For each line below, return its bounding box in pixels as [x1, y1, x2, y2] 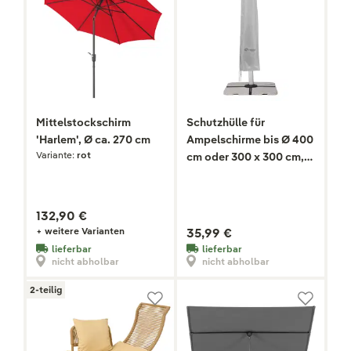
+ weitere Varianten [36, 225, 125, 237]
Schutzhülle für [186, 115, 265, 130]
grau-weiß [186, 167, 240, 182]
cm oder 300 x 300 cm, [186, 150, 304, 165]
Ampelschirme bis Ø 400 [186, 132, 313, 147]
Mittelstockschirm [36, 115, 131, 130]
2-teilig [30, 284, 62, 296]
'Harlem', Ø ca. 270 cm [36, 132, 150, 147]
